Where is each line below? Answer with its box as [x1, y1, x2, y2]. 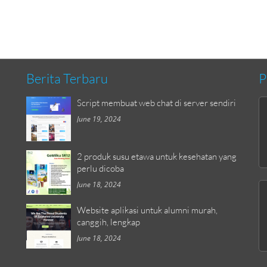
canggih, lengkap [77, 216, 140, 227]
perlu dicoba [77, 162, 124, 173]
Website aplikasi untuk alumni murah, [77, 204, 218, 215]
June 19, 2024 [77, 113, 121, 123]
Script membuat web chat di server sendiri [77, 97, 236, 108]
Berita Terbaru [26, 70, 108, 86]
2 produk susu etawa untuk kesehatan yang [77, 150, 237, 162]
